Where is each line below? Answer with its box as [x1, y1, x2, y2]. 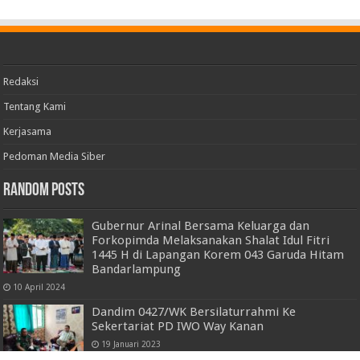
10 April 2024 [13, 281, 66, 292]
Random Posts [3, 181, 85, 200]
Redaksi [3, 75, 39, 88]
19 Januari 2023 [101, 338, 162, 349]
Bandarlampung [92, 261, 182, 276]
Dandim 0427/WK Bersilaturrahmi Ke [92, 304, 297, 319]
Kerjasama [3, 125, 52, 137]
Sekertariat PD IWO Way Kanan [92, 318, 264, 333]
